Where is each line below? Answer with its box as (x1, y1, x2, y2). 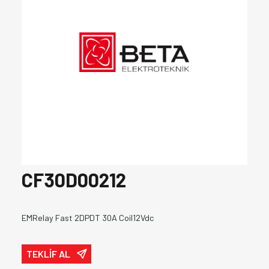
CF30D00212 (22, 168, 126, 191)
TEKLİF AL (26, 248, 72, 259)
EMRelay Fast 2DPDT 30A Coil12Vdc (22, 213, 154, 223)
